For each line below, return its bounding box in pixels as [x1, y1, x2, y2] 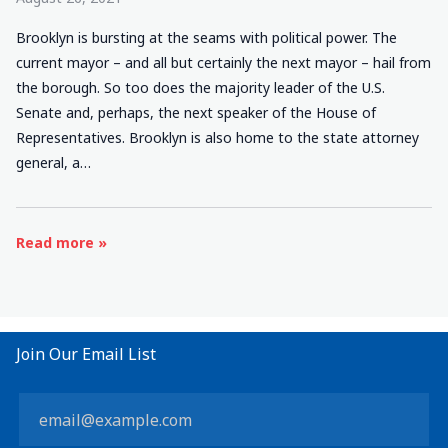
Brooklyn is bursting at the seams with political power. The [16, 28, 397, 47]
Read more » [16, 233, 107, 252]
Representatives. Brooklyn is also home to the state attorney [16, 128, 419, 147]
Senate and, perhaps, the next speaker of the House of [16, 103, 376, 122]
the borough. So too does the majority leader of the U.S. [16, 78, 385, 97]
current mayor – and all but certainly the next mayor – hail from [16, 53, 431, 72]
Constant [222, 395, 284, 414]
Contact [222, 420, 276, 439]
